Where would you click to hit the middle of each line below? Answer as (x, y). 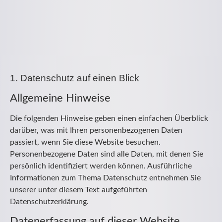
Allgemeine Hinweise (60, 98)
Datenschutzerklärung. (49, 202)
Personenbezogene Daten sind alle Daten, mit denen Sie (107, 154)
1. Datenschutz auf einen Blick (75, 78)
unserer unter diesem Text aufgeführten (79, 190)
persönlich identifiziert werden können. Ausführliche (101, 166)
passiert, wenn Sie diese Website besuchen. (85, 142)
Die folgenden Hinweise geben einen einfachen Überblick (109, 118)
